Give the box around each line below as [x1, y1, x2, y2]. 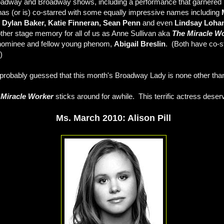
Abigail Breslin [114, 39, 165, 48]
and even [142, 18, 174, 27]
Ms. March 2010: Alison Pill [56, 113, 171, 123]
